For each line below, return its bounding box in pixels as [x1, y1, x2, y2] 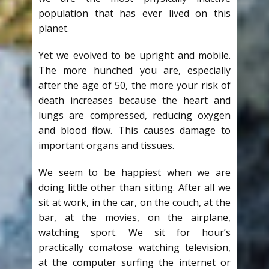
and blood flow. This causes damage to [38, 124, 231, 137]
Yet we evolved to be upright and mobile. [38, 49, 231, 62]
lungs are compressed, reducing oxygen [38, 109, 231, 122]
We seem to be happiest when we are [38, 166, 231, 179]
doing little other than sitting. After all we [38, 181, 231, 194]
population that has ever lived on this [38, 7, 231, 20]
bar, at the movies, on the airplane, [38, 211, 231, 224]
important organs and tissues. [38, 139, 174, 152]
